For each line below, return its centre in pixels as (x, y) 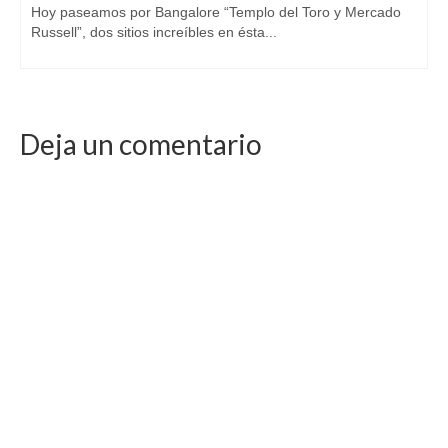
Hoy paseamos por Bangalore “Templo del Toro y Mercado (216, 11)
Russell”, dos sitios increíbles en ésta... (154, 31)
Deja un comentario (141, 143)
